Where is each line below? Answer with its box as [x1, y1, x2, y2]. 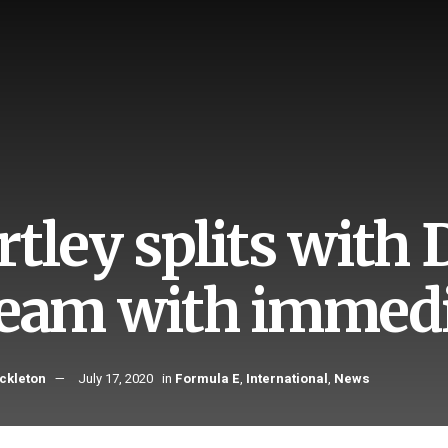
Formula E [175, 369, 240, 389]
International [246, 369, 328, 389]
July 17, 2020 [78, 369, 153, 389]
